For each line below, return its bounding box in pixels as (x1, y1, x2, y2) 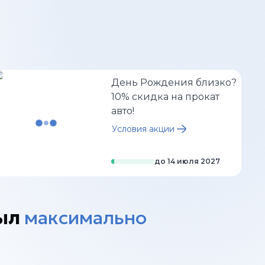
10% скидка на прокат (111, 91, 219, 102)
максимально (24, 206, 147, 230)
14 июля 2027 (167, 157, 220, 166)
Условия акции (112, 124, 174, 134)
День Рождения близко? (111, 77, 237, 88)
